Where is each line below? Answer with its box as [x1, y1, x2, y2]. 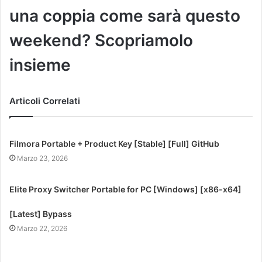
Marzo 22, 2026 [17, 223, 68, 233]
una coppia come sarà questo [9, 5, 240, 26]
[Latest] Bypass [9, 208, 73, 219]
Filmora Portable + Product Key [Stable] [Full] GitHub [9, 138, 220, 149]
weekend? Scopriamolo [9, 30, 193, 50]
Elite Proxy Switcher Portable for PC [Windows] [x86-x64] [9, 184, 242, 194]
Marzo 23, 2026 [17, 153, 68, 163]
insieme [9, 54, 71, 75]
